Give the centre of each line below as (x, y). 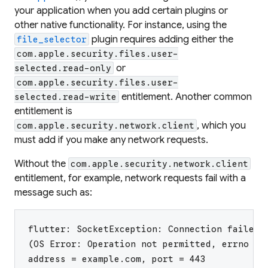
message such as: (53, 192)
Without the (41, 164)
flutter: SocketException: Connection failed (144, 229)
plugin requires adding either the (162, 39)
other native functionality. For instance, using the (121, 25)
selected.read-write (66, 97)
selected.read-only (63, 68)
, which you (222, 125)
